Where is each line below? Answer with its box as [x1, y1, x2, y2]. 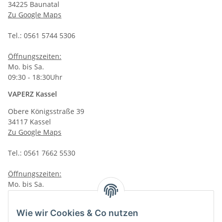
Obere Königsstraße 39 [8, 107, 84, 116]
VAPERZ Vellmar [8, 207, 61, 217]
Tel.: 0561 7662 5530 [8, 148, 75, 158]
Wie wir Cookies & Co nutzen [16, 208, 138, 219]
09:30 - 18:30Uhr [8, 72, 62, 82]
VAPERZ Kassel [8, 89, 57, 99]
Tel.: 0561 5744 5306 [8, 31, 75, 41]
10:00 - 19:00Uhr [8, 190, 62, 200]
